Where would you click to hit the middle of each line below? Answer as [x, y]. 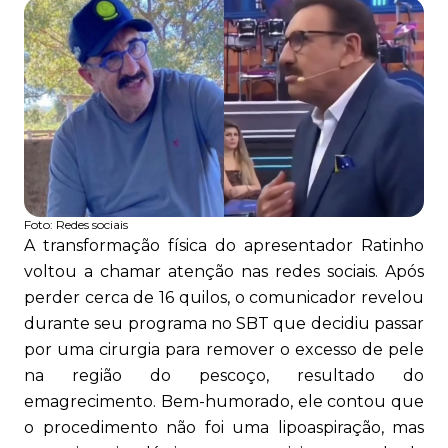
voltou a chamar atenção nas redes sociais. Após [224, 272]
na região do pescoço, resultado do [224, 376]
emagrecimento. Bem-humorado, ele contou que [224, 402]
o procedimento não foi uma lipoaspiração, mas [224, 428]
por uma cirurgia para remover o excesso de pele [224, 350]
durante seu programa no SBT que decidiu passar [224, 324]
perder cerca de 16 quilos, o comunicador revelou [224, 298]
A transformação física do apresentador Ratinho [224, 246]
